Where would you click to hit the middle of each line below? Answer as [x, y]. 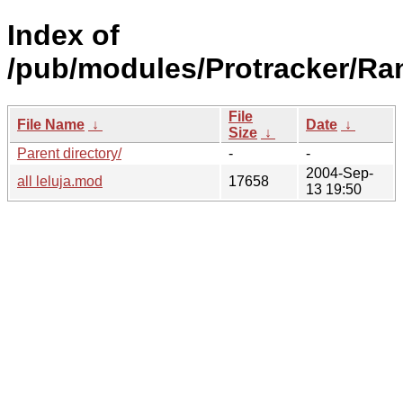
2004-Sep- [340, 173]
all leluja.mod [60, 181]
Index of [63, 36]
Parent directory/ [69, 153]
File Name [51, 124]
